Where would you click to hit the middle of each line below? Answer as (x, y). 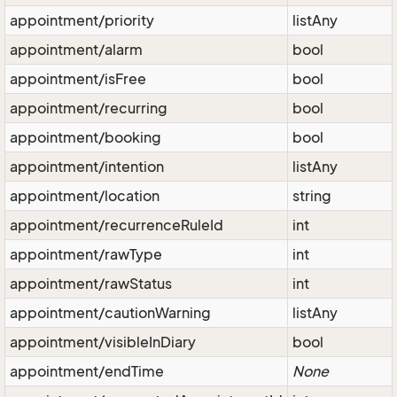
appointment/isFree (78, 79)
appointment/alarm (76, 50)
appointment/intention (87, 167)
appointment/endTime (87, 371)
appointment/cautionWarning (110, 313)
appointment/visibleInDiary (103, 342)
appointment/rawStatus (91, 284)
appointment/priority (82, 20)
